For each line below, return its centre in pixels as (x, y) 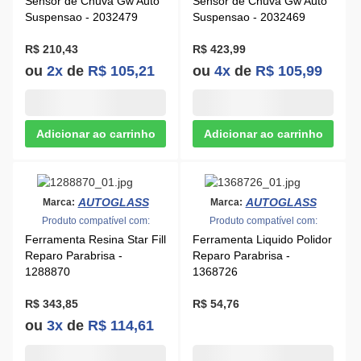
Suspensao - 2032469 (249, 17)
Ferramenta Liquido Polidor (262, 239)
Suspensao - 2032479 (81, 17)
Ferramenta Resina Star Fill (95, 239)
